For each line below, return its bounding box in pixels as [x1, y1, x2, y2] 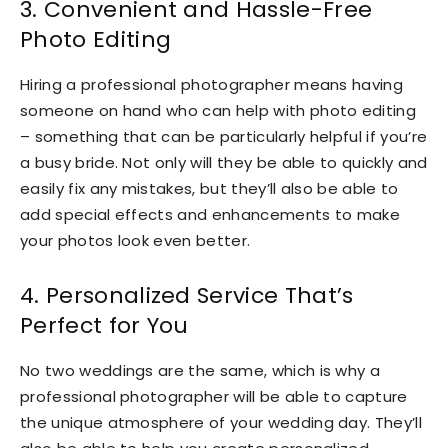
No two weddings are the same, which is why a [20, 359, 381, 381]
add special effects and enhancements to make [20, 203, 401, 225]
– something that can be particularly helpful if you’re [20, 125, 428, 147]
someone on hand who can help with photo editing [20, 99, 417, 121]
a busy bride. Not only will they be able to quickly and [20, 151, 428, 173]
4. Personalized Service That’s [20, 279, 354, 311]
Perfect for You [20, 309, 189, 341]
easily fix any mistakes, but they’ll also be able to [20, 177, 399, 199]
